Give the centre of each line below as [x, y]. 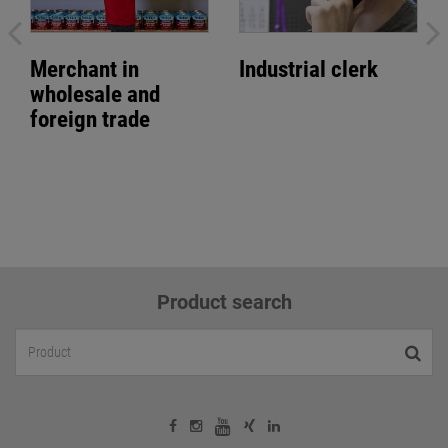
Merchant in [84, 70]
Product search [224, 302]
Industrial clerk [308, 70]
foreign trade [90, 120]
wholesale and [95, 95]
